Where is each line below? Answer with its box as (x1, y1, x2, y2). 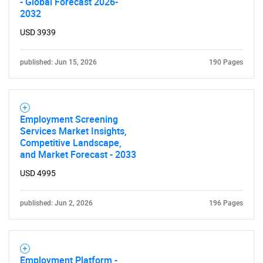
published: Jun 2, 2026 (20, 199, 93, 207)
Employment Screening (20, 113, 118, 126)
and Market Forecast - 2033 (20, 148, 136, 161)
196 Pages (209, 199, 243, 207)
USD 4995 (20, 168, 56, 178)
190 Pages (209, 58, 243, 66)
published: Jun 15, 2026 (20, 58, 97, 66)
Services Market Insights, (20, 124, 127, 137)
